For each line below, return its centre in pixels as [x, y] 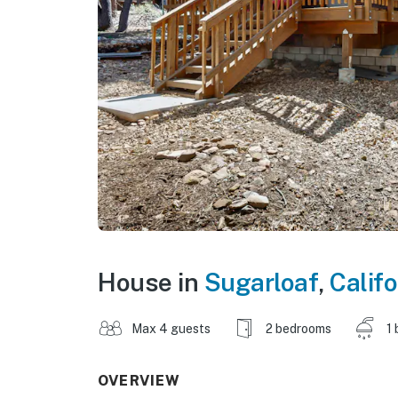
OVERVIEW [139, 380]
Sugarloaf [261, 282]
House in [151, 282]
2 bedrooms [298, 328]
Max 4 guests [171, 328]
